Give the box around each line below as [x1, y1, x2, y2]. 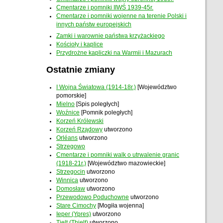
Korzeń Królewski [56, 118, 104, 124]
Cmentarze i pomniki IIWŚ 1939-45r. [56, 4, 154, 11]
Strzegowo [56, 143, 86, 150]
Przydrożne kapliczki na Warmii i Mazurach [56, 49, 173, 56]
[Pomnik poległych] [80, 110, 133, 116]
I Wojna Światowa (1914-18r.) [56, 84, 136, 91]
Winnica [56, 177, 79, 184]
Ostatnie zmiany [46, 64, 115, 75]
